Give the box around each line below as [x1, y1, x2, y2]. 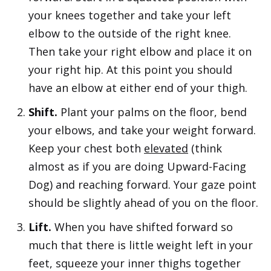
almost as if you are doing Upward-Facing [28, 159, 246, 174]
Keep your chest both [28, 141, 144, 156]
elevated [144, 141, 188, 156]
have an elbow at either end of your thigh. [28, 80, 247, 96]
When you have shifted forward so [51, 220, 233, 235]
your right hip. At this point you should [28, 62, 232, 77]
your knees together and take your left [28, 8, 231, 23]
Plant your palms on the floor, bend [57, 105, 247, 120]
